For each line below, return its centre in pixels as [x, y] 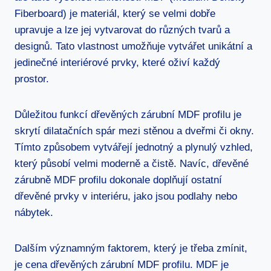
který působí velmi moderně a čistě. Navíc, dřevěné [132, 163]
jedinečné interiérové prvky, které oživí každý [117, 62]
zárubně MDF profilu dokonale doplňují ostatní [118, 180]
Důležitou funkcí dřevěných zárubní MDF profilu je [128, 114]
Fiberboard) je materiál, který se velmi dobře [115, 13]
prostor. [32, 79]
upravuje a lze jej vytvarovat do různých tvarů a [122, 30]
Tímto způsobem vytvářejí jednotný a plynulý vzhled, [134, 147]
